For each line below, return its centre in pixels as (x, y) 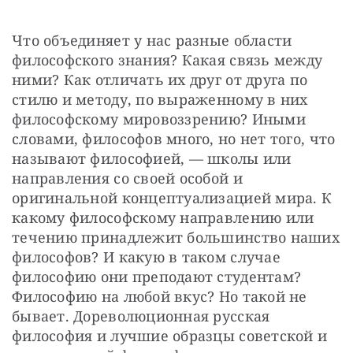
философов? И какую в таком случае (146, 256)
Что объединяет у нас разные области (152, 40)
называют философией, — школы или (152, 158)
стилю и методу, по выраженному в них (160, 99)
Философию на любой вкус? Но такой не (160, 296)
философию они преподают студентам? (157, 276)
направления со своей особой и (127, 178)
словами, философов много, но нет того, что (174, 138)
